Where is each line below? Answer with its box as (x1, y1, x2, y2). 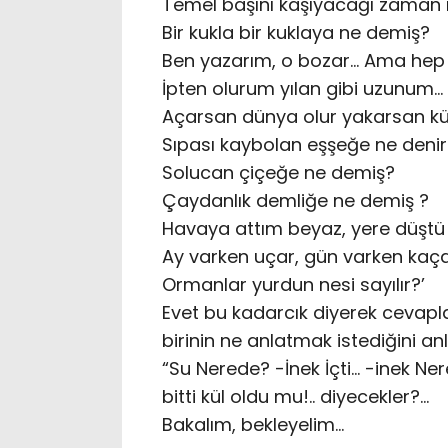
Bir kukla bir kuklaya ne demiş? (162, 20, 430, 46)
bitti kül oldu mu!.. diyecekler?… (162, 384, 429, 410)
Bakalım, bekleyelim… (162, 412, 344, 438)
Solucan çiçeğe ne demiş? (162, 160, 395, 186)
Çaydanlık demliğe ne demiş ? (162, 188, 429, 214)
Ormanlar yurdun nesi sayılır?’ (162, 272, 425, 298)
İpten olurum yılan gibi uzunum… (162, 76, 443, 102)
